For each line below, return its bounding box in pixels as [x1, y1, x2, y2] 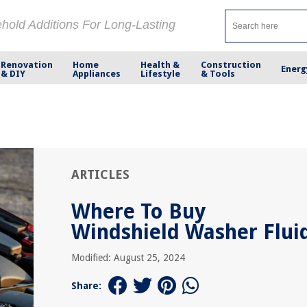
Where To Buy [71, 199, 206, 223]
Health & [140, 59, 180, 70]
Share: [71, 280, 101, 291]
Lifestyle [140, 68, 181, 79]
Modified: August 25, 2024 [71, 252, 185, 263]
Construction [200, 59, 261, 70]
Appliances [73, 68, 121, 79]
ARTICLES [71, 167, 130, 182]
